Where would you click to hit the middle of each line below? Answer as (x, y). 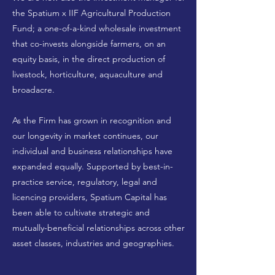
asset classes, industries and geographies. (93, 243)
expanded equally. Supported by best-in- (93, 166)
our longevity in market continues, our (85, 136)
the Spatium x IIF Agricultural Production (91, 13)
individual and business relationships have (92, 151)
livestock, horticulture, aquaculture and (87, 74)
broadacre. (33, 90)
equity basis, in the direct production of (89, 59)
